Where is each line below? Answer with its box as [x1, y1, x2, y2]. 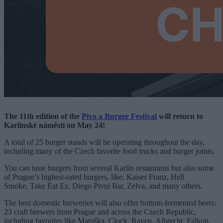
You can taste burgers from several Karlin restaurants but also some [4, 163, 214, 172]
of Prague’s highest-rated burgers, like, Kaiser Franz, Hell [4, 172, 184, 181]
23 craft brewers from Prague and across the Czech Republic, [4, 207, 196, 216]
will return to [157, 111, 203, 120]
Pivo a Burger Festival [82, 111, 157, 120]
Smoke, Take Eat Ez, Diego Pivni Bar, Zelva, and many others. [4, 181, 203, 190]
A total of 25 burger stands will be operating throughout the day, [4, 137, 205, 146]
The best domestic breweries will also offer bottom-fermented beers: [4, 198, 217, 207]
